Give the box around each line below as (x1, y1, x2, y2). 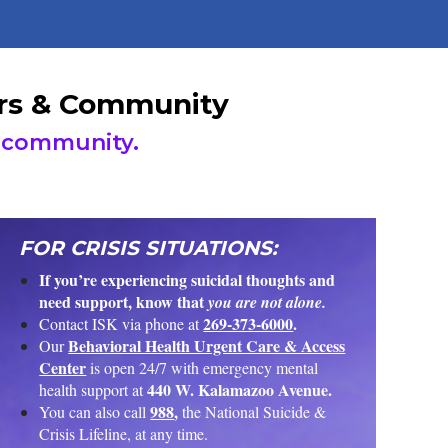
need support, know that (39, 289, 209, 313)
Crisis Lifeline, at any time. (39, 422, 209, 444)
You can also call (39, 400, 151, 422)
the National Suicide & (178, 400, 327, 422)
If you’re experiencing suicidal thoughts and (39, 267, 336, 291)
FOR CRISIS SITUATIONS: (19, 235, 278, 260)
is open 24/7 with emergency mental (86, 356, 319, 378)
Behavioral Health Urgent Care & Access (68, 333, 346, 357)
